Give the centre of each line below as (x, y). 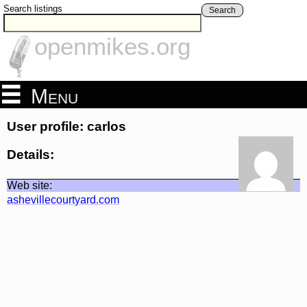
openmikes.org (112, 47)
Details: (30, 154)
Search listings (33, 9)
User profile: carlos (66, 127)
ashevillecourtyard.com (63, 199)
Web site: (29, 185)
